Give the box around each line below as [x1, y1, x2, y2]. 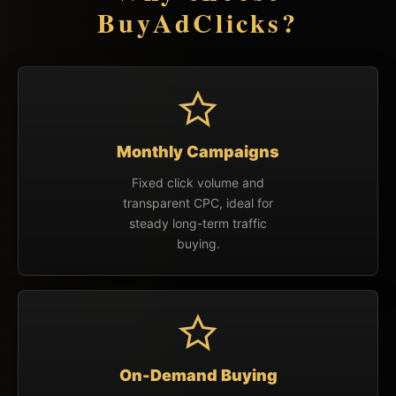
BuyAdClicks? [97, 2, 299, 42]
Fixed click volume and [132, 174, 264, 190]
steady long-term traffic [129, 215, 267, 231]
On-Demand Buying [118, 365, 278, 385]
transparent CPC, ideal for [123, 194, 273, 210]
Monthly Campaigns [117, 141, 279, 161]
